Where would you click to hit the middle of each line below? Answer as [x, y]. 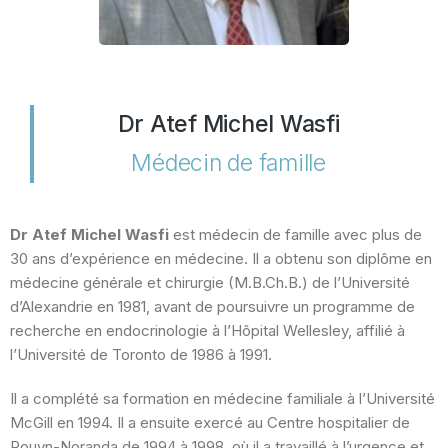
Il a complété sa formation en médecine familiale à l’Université [222, 398]
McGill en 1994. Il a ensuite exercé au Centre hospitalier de [210, 422]
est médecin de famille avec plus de [295, 234]
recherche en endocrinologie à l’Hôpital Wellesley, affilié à [207, 330]
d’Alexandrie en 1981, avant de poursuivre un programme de [212, 306]
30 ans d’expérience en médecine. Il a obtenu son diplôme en [221, 258]
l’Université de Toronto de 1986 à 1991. [141, 354]
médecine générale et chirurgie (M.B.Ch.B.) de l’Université [210, 282]
